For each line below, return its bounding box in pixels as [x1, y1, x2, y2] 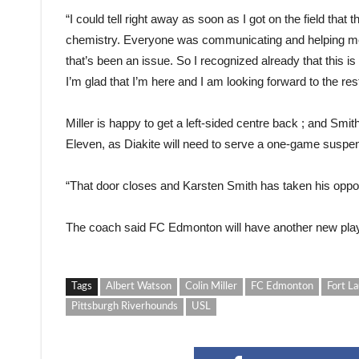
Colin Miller [185, 281, 237, 292]
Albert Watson [106, 281, 171, 292]
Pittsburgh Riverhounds [71, 301, 178, 312]
